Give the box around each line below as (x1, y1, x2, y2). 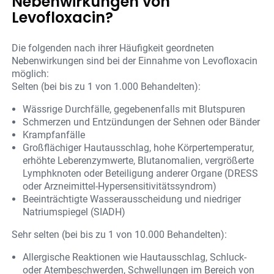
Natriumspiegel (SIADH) (23, 206, 126, 218)
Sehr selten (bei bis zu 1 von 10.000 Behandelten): (12, 229, 228, 241)
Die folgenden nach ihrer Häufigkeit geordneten (12, 42, 215, 54)
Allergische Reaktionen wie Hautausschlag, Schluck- (23, 251, 247, 264)
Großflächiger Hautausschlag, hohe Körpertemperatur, (23, 142, 254, 154)
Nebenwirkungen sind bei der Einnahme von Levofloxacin (12, 55, 258, 67)
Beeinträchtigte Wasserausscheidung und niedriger (23, 193, 242, 206)
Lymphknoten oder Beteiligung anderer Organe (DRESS (23, 168, 259, 180)
